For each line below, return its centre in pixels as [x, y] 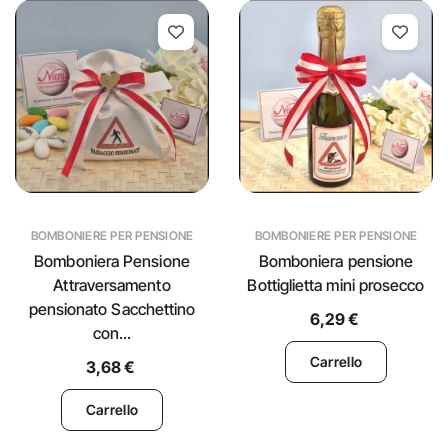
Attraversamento [112, 285]
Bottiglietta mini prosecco [336, 285]
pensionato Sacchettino [112, 309]
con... [112, 333]
